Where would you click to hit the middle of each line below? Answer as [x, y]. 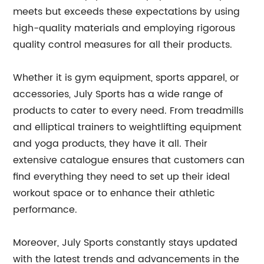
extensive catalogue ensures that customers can [129, 160]
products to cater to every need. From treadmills [128, 111]
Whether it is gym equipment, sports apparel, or [126, 78]
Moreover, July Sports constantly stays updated [126, 243]
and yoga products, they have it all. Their [110, 144]
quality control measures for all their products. [123, 45]
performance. [45, 210]
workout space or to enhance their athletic [114, 193]
